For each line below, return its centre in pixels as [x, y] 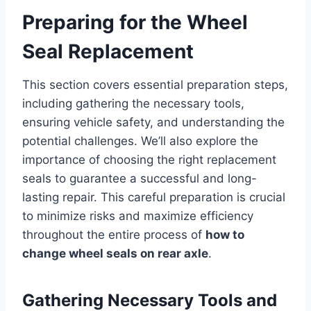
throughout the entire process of [114, 235]
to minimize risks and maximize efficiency [138, 216]
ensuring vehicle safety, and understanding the [153, 123]
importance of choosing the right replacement [149, 160]
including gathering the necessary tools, [133, 104]
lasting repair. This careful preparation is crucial [154, 197]
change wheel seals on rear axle [115, 254]
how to [225, 235]
